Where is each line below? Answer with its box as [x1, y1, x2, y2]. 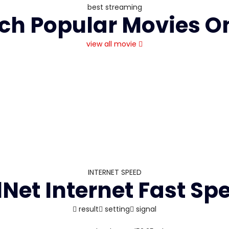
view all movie [86, 39, 136, 49]
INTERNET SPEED [87, 167, 142, 178]
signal [134, 204, 156, 215]
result [77, 204, 99, 215]
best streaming [87, 2, 142, 12]
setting [103, 204, 130, 215]
